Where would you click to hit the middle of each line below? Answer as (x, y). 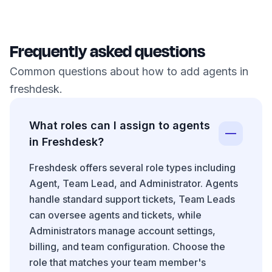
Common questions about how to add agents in (129, 72)
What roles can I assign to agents (120, 126)
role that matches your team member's (117, 263)
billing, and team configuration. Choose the (127, 247)
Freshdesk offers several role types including (132, 168)
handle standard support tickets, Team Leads (132, 199)
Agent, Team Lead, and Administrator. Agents (134, 184)
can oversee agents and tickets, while (115, 215)
